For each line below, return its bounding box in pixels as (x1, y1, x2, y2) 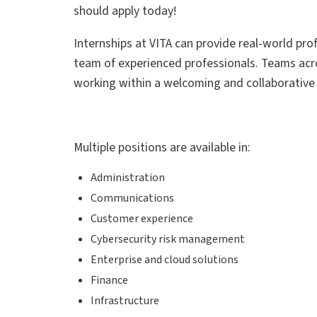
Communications (91, 190, 174, 206)
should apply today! (74, 2, 176, 20)
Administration (91, 169, 165, 185)
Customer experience (91, 210, 193, 226)
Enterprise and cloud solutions (91, 251, 238, 267)
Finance (91, 272, 128, 288)
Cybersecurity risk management (91, 231, 245, 247)
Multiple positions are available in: (74, 138, 250, 156)
